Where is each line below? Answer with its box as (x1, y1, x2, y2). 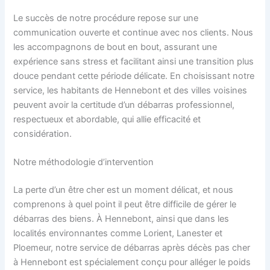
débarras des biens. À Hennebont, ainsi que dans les (13, 213, 230, 224)
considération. (13, 128, 72, 139)
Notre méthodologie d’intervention (13, 156, 154, 168)
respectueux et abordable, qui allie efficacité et (13, 113, 201, 125)
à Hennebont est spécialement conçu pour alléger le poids (13, 256, 251, 268)
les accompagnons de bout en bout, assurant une (13, 41, 218, 52)
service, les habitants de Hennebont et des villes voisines (13, 84, 248, 96)
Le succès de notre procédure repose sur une (13, 12, 199, 24)
